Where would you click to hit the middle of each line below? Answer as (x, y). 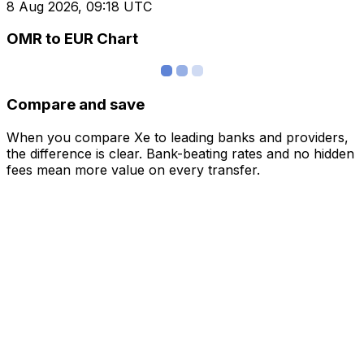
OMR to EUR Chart (72, 39)
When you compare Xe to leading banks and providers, (178, 137)
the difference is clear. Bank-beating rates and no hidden (180, 153)
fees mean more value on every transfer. (133, 169)
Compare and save (76, 104)
